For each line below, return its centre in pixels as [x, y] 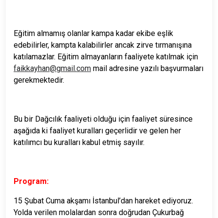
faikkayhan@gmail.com [52, 68]
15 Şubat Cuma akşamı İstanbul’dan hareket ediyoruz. [103, 200]
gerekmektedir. [39, 80]
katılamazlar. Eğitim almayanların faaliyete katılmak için [106, 56]
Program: [31, 181]
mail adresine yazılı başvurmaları [148, 68]
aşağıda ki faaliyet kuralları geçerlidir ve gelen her [97, 130]
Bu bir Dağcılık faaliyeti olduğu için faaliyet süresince [103, 119]
